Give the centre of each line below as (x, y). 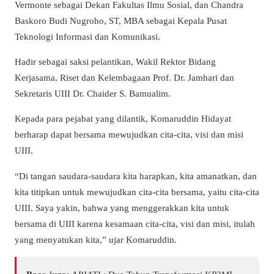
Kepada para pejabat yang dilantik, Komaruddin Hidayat (123, 119)
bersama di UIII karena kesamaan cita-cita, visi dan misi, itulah (135, 223)
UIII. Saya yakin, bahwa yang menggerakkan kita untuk (122, 207)
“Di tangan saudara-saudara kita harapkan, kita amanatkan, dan (136, 176)
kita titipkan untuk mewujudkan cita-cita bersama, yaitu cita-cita (137, 191)
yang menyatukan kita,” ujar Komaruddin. (96, 239)
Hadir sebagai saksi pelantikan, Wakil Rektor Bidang (115, 62)
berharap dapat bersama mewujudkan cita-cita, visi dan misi (129, 135)
